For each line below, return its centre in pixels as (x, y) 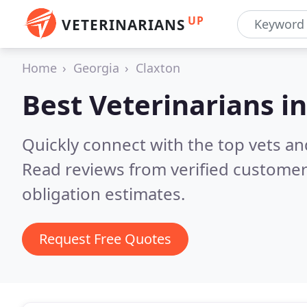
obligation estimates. (103, 194)
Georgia (96, 68)
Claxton (158, 68)
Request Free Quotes (105, 239)
